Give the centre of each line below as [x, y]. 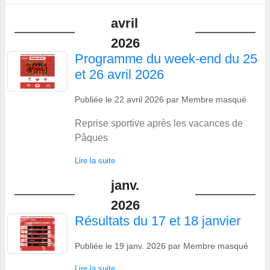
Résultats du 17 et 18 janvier [158, 221]
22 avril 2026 [139, 100]
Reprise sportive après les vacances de [159, 124]
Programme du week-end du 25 [166, 59]
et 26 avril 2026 [119, 75]
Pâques [91, 138]
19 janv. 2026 [140, 246]
